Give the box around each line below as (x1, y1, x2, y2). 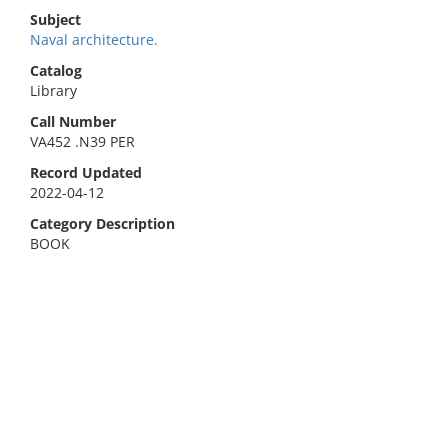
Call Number (30, 112, 116, 131)
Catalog (30, 61, 82, 80)
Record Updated (30, 163, 142, 182)
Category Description (30, 214, 175, 233)
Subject (30, 10, 81, 29)
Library (30, 81, 77, 100)
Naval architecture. (30, 30, 158, 49)
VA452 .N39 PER (30, 132, 135, 151)
